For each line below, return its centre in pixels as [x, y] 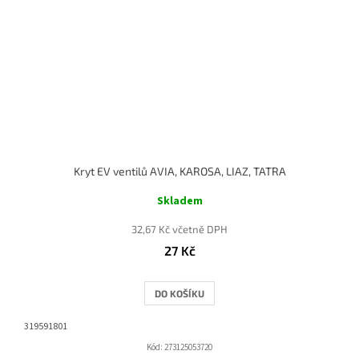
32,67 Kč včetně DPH [179, 229]
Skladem [179, 201]
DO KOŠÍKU [179, 293]
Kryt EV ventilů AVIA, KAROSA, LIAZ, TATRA [179, 171]
